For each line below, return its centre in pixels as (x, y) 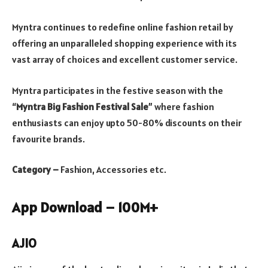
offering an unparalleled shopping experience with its (124, 43)
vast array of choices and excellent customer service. (125, 59)
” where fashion (181, 106)
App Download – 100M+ (85, 208)
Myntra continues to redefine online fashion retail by (123, 27)
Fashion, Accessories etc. (113, 170)
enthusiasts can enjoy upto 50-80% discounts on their (127, 122)
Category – (36, 170)
